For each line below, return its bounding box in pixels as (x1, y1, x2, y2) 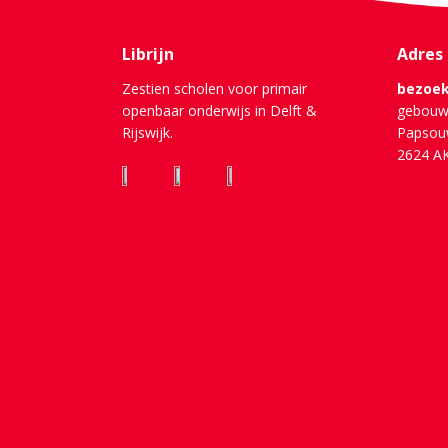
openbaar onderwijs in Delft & (121, 101, 317, 121)
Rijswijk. (121, 123, 173, 143)
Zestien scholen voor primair (121, 79, 307, 99)
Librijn (121, 43, 174, 66)
